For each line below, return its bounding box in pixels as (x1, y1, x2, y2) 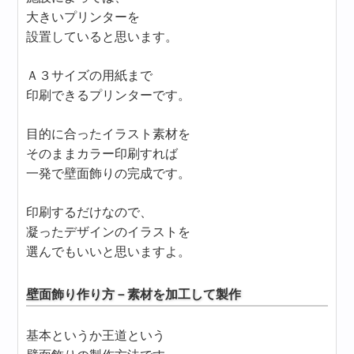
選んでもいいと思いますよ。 (26, 244, 191, 258)
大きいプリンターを (26, 9, 141, 24)
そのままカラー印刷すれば (26, 146, 179, 160)
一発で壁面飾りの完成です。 (26, 166, 191, 180)
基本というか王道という (26, 328, 166, 342)
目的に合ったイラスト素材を (26, 126, 191, 141)
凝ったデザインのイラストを (26, 224, 191, 239)
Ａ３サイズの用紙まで (26, 68, 153, 82)
